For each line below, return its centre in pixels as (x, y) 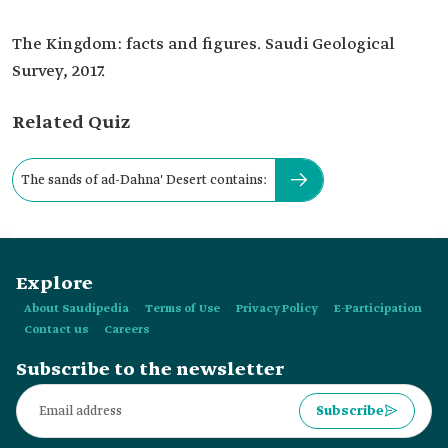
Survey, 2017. (58, 71)
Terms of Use (182, 309)
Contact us (56, 330)
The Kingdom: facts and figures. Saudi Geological (203, 44)
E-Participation (378, 309)
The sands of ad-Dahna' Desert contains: (144, 180)
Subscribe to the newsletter (150, 370)
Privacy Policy (277, 309)
